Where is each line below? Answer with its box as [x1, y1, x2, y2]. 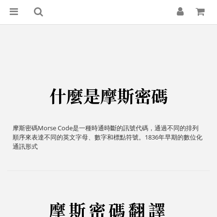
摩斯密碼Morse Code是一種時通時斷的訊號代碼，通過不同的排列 [13, 124, 199, 132]
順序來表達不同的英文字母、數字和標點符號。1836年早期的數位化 [13, 133, 202, 141]
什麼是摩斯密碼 [49, 83, 168, 108]
